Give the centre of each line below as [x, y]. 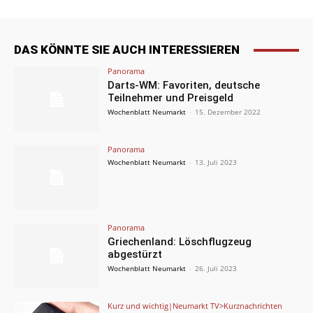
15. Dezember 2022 [228, 112]
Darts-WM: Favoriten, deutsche [184, 86]
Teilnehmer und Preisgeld [171, 98]
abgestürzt [135, 254]
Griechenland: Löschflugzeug [180, 241]
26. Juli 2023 [216, 268]
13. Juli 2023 [216, 162]
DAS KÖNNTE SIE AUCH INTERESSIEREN [127, 50]
